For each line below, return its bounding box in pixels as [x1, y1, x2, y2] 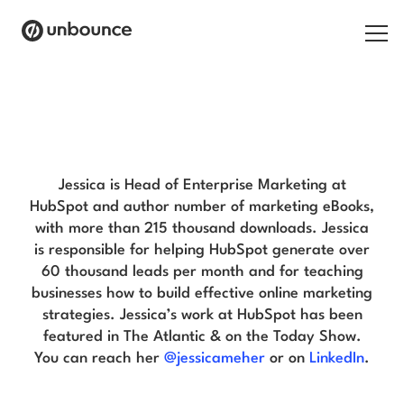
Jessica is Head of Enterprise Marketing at [58, 178, 346, 194]
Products [22, 134, 67, 147]
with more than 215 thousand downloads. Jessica [35, 221, 369, 237]
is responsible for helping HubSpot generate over [34, 243, 370, 259]
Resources [22, 257, 75, 270]
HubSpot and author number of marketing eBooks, [30, 199, 374, 216]
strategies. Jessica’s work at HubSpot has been [41, 308, 363, 324]
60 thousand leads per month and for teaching [41, 264, 363, 280]
